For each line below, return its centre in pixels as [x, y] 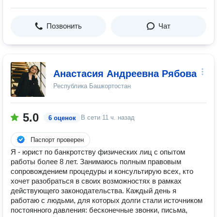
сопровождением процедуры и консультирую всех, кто [102, 171]
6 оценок [62, 118]
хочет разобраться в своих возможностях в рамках [96, 181]
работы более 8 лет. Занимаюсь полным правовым [96, 162]
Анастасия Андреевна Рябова [125, 74]
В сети [92, 117]
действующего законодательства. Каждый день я [93, 191]
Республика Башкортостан [92, 86]
